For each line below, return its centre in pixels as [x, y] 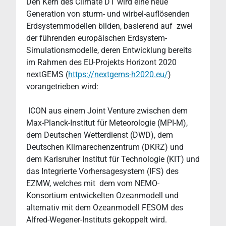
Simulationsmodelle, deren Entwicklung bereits [109, 50]
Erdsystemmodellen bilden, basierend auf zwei [109, 26]
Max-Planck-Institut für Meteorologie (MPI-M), [107, 123]
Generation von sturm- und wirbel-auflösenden [108, 14]
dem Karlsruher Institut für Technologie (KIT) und [113, 159]
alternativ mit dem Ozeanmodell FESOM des [105, 208]
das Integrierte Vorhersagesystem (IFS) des [102, 172]
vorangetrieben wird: [62, 87]
